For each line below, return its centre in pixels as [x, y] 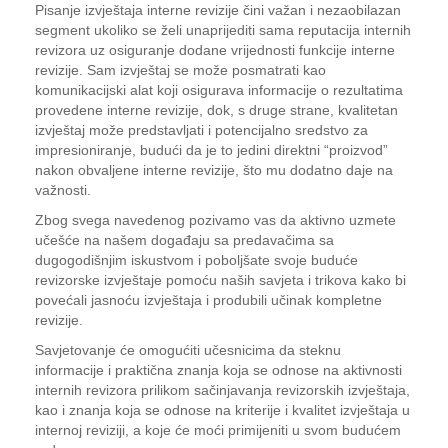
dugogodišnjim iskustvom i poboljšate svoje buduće [196, 260]
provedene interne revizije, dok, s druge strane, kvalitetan [216, 110]
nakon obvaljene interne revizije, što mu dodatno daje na [214, 170]
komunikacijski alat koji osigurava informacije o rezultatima [219, 90]
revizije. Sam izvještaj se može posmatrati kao [180, 70]
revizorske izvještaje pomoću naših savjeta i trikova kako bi [220, 280]
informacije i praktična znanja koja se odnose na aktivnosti [218, 370]
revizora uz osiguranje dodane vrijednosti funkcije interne [215, 50]
